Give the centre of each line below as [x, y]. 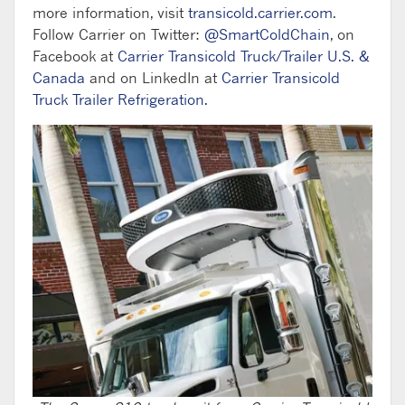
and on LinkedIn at [153, 77]
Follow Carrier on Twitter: [118, 34]
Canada [59, 77]
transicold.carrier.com [260, 12]
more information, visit [110, 12]
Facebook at [75, 56]
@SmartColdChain [267, 34]
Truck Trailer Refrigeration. [120, 99]
